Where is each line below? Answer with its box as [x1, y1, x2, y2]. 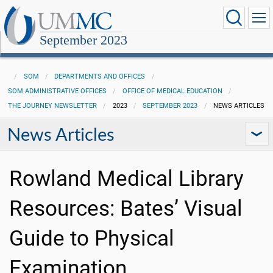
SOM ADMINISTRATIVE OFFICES [7, 87, 107, 95]
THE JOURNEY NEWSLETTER [7, 102, 97, 110]
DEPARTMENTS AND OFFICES [54, 73, 146, 80]
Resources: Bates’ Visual [9, 196, 243, 221]
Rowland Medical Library [9, 166, 244, 191]
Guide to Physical [9, 225, 174, 251]
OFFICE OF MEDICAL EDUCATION [122, 87, 222, 95]
